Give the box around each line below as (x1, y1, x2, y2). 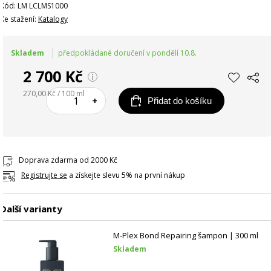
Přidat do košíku (147, 95, 212, 106)
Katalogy (38, 14, 68, 25)
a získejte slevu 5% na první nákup (67, 170, 185, 181)
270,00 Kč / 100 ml (23, 88, 85, 99)
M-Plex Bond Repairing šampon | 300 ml (113, 230, 259, 241)
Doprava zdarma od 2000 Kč (19, 155, 117, 166)
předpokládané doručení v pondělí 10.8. (58, 48, 197, 59)
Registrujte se (21, 170, 67, 181)
